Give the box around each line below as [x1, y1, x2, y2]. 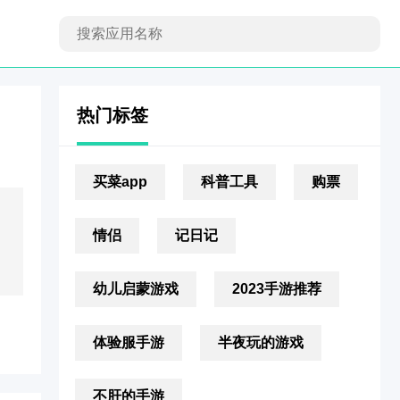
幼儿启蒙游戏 [93, 281, 179, 296]
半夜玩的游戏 [218, 335, 304, 350]
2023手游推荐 [232, 281, 321, 296]
